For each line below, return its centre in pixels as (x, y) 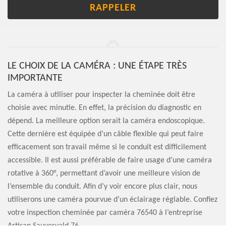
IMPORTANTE (35, 78)
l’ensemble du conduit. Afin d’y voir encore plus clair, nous (102, 187)
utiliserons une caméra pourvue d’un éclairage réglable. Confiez (112, 200)
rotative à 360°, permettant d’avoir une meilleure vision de (104, 174)
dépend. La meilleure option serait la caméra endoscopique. (106, 121)
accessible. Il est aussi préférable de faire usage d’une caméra (110, 161)
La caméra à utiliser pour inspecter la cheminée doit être (101, 95)
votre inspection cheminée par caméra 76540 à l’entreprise (105, 213)
